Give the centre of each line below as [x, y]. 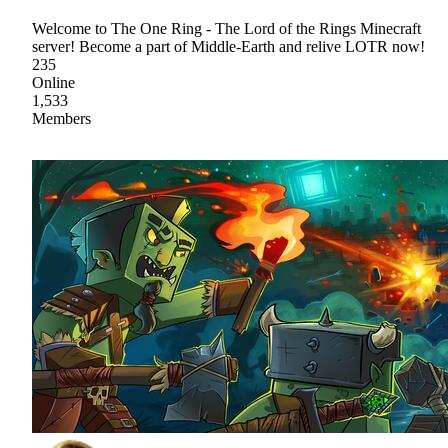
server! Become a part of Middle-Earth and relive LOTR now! [228, 46]
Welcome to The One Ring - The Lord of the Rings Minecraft [226, 28]
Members [61, 118]
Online [53, 82]
